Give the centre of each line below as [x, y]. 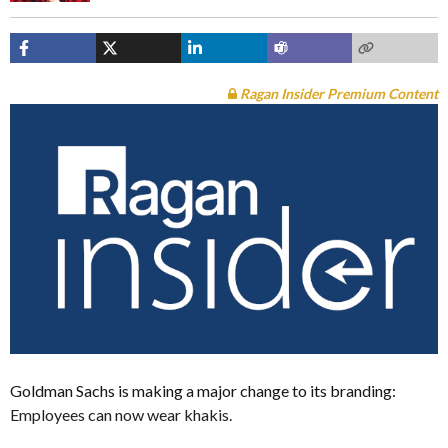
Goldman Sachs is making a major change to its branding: [203, 390]
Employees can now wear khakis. [121, 414]
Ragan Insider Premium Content [337, 93]
